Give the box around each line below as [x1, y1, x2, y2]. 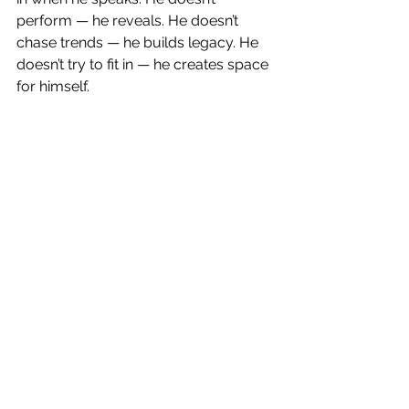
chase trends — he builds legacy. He [16, 34, 262, 52]
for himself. [16, 78, 89, 96]
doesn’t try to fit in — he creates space [16, 56, 272, 74]
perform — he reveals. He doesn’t [16, 12, 242, 30]
